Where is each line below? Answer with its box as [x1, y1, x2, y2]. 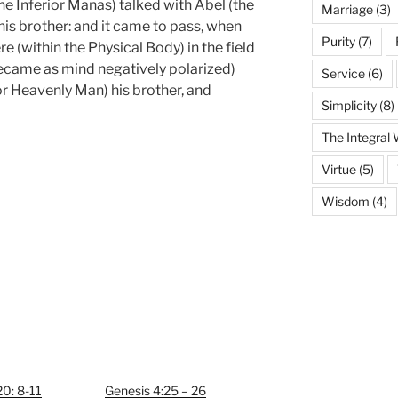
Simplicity [321, 98, 377, 114]
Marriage [321, 2, 373, 18]
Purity [321, 34, 355, 50]
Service [321, 66, 365, 82]
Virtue [321, 162, 356, 178]
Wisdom [321, 194, 370, 210]
